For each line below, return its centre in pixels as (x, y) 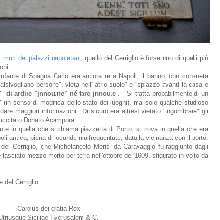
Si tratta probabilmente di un (168, 94)
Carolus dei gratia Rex (49, 209)
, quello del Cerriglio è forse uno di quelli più (144, 58)
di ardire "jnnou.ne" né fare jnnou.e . (67, 94)
